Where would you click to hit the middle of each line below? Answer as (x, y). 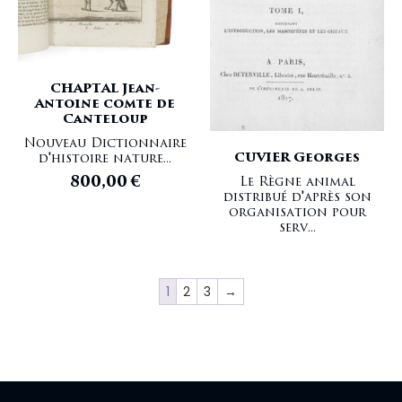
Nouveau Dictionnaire (105, 143)
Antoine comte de (105, 103)
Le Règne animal (297, 181)
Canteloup (105, 118)
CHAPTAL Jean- (105, 88)
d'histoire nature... (105, 158)
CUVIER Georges (297, 157)
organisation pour (297, 212)
